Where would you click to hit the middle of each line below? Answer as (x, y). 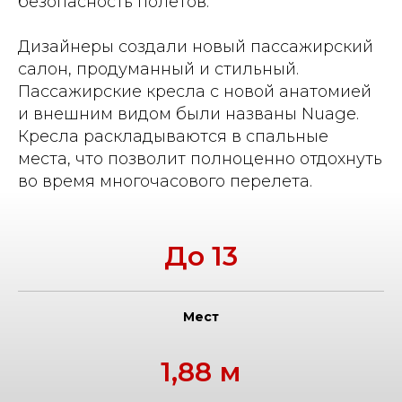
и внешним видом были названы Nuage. (188, 114)
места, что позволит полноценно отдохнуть (200, 159)
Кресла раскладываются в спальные (173, 137)
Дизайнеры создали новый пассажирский (196, 47)
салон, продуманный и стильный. (158, 70)
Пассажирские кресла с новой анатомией (195, 92)
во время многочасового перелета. (165, 182)
